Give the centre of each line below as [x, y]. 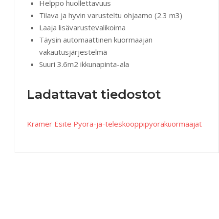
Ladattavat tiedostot [94, 94]
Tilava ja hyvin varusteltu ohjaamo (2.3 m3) [111, 15]
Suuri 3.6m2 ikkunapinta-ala [84, 64]
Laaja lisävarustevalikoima [82, 27]
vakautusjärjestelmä [73, 52]
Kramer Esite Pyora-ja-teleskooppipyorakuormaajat [114, 123]
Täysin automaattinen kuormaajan [96, 39]
